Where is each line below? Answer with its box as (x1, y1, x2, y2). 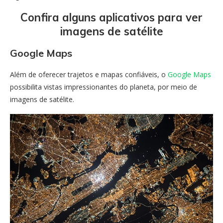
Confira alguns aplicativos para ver (20, 10, 203, 24)
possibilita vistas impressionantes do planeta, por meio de (10, 82, 197, 92)
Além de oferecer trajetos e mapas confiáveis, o (10, 70, 168, 79)
